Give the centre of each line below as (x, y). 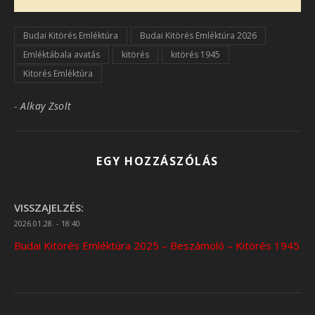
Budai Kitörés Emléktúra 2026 (198, 36)
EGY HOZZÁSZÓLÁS (157, 161)
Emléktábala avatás (62, 54)
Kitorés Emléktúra (58, 73)
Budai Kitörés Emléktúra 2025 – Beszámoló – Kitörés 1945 (157, 245)
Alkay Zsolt (46, 106)
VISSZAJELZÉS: (49, 207)
